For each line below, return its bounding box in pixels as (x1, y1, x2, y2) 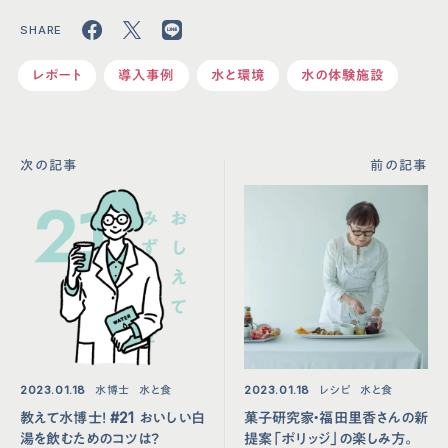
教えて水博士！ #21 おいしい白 (20, 408, 204, 426)
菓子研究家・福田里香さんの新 (244, 408, 428, 426)
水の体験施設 (300, 66, 384, 83)
